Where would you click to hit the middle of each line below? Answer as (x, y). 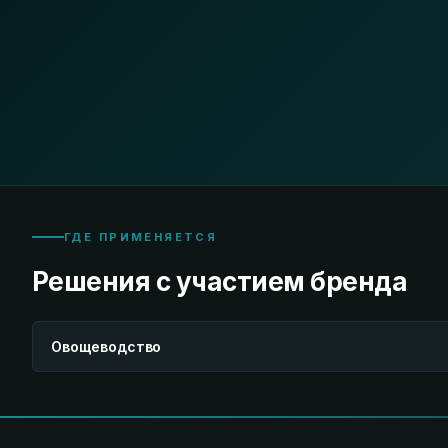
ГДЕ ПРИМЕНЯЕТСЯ (141, 237)
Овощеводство (106, 347)
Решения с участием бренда (220, 282)
